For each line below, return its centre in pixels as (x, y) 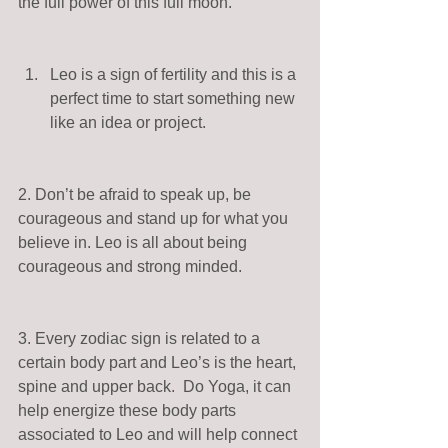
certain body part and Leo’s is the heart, (159, 363)
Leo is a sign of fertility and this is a (175, 75)
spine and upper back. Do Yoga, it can (156, 387)
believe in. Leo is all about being (134, 243)
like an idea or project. (132, 123)
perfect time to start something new (174, 99)
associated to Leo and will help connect (159, 435)
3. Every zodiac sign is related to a (141, 339)
